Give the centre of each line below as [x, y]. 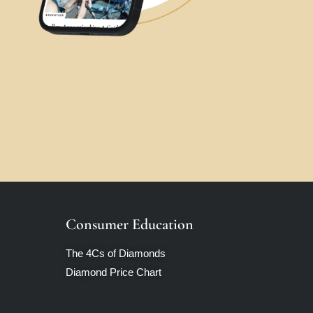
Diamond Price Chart [114, 272]
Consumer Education [130, 225]
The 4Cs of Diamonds [116, 254]
